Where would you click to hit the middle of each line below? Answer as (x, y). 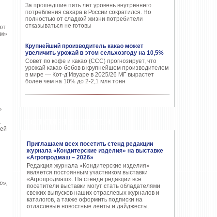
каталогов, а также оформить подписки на (85, 200)
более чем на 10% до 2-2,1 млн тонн (75, 81)
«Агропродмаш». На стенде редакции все (84, 179)
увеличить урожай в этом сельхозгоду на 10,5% (94, 53)
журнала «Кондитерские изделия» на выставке (95, 151)
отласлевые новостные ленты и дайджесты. (88, 206)
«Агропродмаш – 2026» (60, 157)
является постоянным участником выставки (87, 172)
